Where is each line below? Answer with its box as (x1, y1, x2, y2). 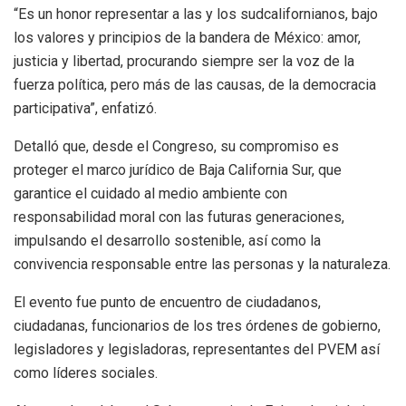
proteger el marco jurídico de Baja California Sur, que (14, 160, 342, 179)
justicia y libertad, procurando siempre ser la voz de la (14, 52, 354, 70)
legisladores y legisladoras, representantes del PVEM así (14, 340, 380, 358)
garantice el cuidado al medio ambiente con (14, 184, 287, 202)
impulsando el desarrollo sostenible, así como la (14, 231, 321, 249)
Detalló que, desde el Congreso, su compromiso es (14, 137, 339, 155)
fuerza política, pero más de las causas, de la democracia (14, 75, 376, 93)
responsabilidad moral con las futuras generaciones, (14, 208, 344, 226)
